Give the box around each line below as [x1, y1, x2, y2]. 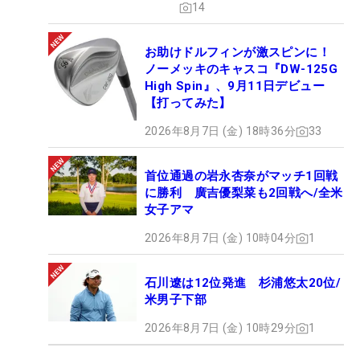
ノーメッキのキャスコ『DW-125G [145, 62, 338, 77]
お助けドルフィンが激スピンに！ [145, 45, 330, 60]
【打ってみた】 [145, 96, 231, 111]
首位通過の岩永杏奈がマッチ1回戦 [145, 169, 338, 184]
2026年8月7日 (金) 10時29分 [145, 321, 296, 335]
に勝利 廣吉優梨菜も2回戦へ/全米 [145, 186, 343, 201]
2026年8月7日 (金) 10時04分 [145, 231, 296, 245]
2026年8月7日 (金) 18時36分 [145, 125, 296, 138]
